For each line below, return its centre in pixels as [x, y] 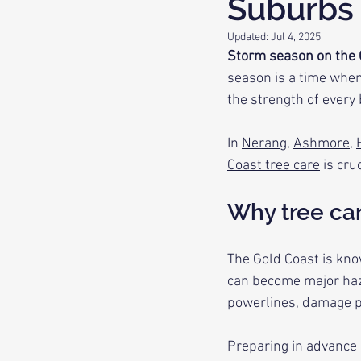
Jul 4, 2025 [296, 37]
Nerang [264, 144]
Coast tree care [274, 166]
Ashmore [322, 144]
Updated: [249, 37]
